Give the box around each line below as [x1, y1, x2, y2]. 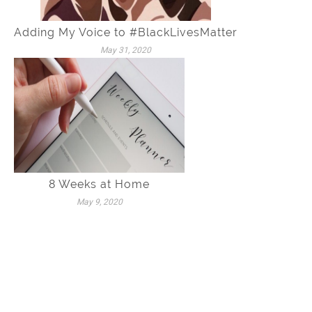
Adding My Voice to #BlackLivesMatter [14, 26, 237, 40]
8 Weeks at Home [49, 178, 150, 192]
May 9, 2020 [76, 197, 123, 208]
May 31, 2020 [100, 45, 151, 56]
